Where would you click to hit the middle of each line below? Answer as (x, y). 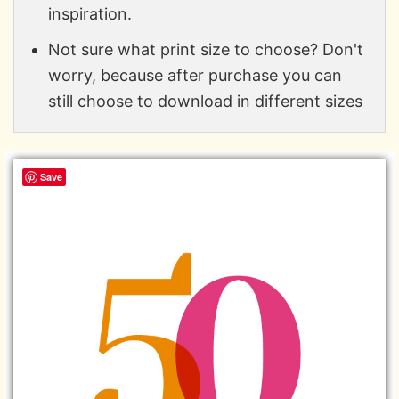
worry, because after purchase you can (195, 75)
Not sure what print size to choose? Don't (205, 49)
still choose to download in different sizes (205, 101)
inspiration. (90, 13)
